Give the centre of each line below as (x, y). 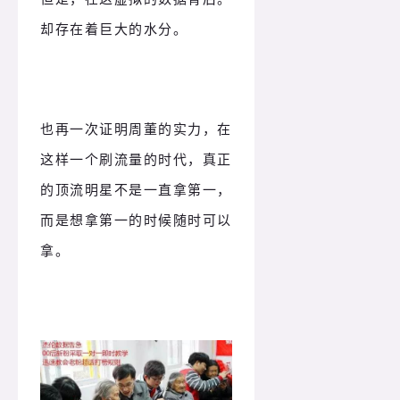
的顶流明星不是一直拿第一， (136, 190)
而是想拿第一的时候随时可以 (136, 220)
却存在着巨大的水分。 (114, 29)
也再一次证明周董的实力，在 (136, 129)
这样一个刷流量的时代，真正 (136, 159)
